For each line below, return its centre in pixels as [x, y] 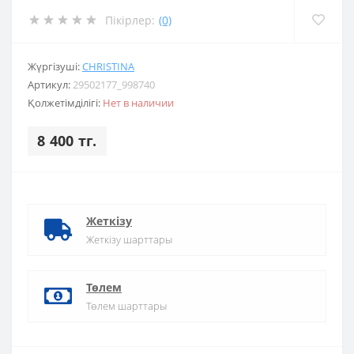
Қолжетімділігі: [65, 103]
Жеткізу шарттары [129, 239]
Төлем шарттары [126, 306]
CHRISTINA [108, 66]
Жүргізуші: [55, 66]
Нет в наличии [138, 103]
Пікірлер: [130, 20]
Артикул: [50, 85]
